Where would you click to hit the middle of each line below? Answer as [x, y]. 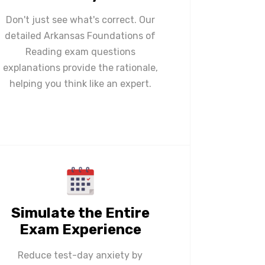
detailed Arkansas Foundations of [80, 35]
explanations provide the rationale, [80, 67]
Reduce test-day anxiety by [80, 255]
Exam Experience [80, 229]
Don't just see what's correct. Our [80, 20]
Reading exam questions [80, 51]
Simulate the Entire [80, 213]
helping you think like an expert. [80, 83]
